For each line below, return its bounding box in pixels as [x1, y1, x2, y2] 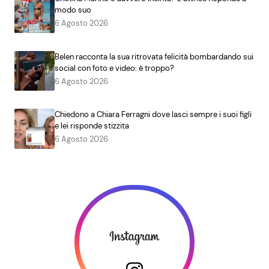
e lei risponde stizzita [54, 121, 129, 131]
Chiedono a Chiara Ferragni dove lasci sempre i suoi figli [54, 109, 252, 120]
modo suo [54, 4, 91, 15]
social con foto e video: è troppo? [54, 62, 174, 73]
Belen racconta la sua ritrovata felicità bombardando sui [54, 51, 253, 62]
